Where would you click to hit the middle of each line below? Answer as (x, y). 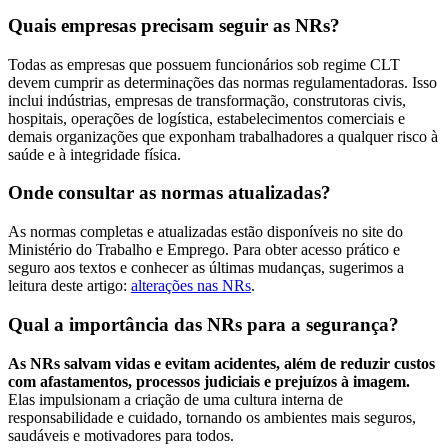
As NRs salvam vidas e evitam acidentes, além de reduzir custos (221, 363)
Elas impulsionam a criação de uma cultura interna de (175, 399)
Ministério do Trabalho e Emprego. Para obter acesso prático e (204, 250)
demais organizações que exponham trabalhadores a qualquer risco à (223, 136)
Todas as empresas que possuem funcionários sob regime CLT (204, 64)
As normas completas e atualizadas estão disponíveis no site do (205, 232)
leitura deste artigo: (69, 286)
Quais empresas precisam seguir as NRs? (174, 25)
